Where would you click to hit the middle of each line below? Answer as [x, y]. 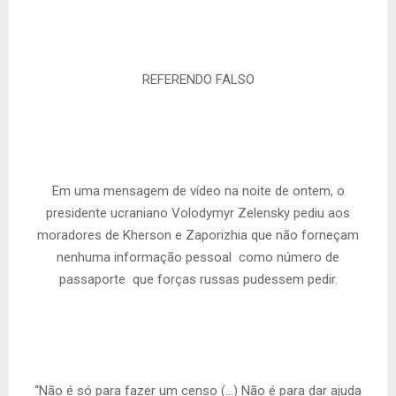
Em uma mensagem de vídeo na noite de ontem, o [198, 191]
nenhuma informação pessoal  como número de [198, 258]
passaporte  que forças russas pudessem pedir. [198, 280]
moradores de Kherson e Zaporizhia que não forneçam [198, 236]
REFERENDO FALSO [198, 80]
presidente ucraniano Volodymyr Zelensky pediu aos [198, 213]
